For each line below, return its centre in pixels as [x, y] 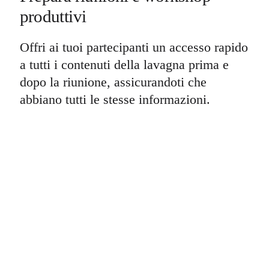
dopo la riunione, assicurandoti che [113, 82]
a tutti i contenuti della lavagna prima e [124, 65]
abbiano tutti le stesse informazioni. [115, 100]
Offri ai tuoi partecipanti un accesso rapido [134, 47]
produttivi [53, 17]
